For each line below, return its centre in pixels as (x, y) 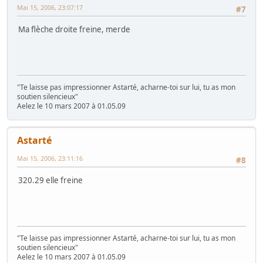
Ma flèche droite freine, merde (74, 30)
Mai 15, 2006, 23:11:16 (50, 158)
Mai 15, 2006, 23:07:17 (50, 7)
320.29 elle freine (50, 181)
